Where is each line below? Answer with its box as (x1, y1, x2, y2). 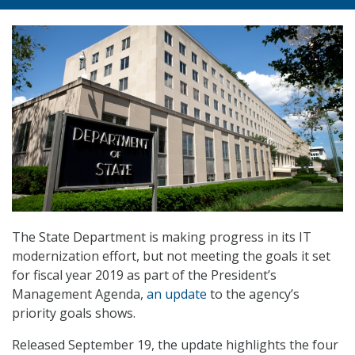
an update (147, 285, 207, 303)
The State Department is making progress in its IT (12, 228, 311, 246)
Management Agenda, (12, 285, 147, 303)
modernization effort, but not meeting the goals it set (12, 247, 330, 265)
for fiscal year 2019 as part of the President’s (12, 266, 277, 284)
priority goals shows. (12, 304, 136, 323)
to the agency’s (207, 285, 300, 303)
